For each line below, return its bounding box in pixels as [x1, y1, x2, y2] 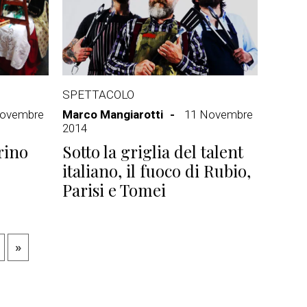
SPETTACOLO [62, 88, 134, 101]
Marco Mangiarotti [62, 108, 163, 121]
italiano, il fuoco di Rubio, [62, 160, 251, 182]
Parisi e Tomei [62, 179, 166, 201]
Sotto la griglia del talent [62, 140, 243, 162]
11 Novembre [184, 108, 253, 121]
